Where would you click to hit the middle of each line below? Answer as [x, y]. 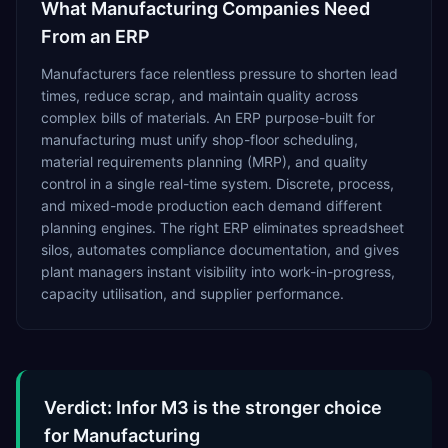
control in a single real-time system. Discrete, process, [217, 183]
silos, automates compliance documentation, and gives [220, 249]
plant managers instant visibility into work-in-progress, [218, 271]
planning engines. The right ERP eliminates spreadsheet [222, 227]
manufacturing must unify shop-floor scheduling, [199, 139]
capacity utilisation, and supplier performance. [192, 293]
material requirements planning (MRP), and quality [204, 161]
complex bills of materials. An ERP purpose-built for [208, 117]
